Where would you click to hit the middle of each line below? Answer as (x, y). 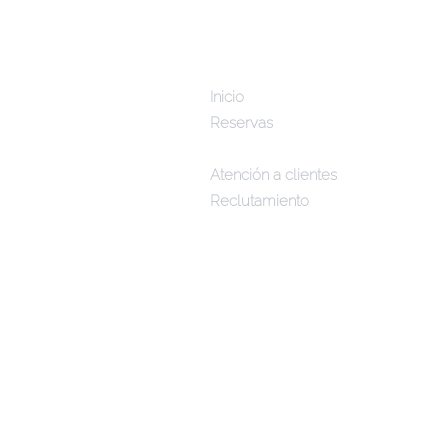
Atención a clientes (273, 175)
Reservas (241, 123)
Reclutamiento (259, 201)
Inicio (227, 97)
